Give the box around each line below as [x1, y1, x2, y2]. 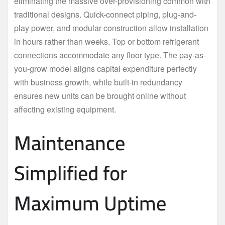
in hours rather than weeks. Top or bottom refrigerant [14, 35, 199, 47]
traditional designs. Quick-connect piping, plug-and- [14, 8, 196, 20]
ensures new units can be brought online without [14, 89, 186, 101]
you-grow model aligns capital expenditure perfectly [14, 62, 197, 74]
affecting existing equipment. [14, 103, 116, 115]
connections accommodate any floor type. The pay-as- [14, 49, 206, 61]
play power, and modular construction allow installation [14, 22, 208, 34]
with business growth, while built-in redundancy [14, 76, 182, 88]
